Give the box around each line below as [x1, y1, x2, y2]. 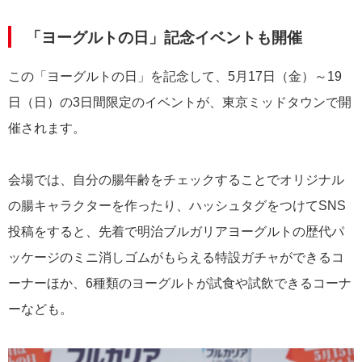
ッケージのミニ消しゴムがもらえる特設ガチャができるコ [8, 250, 344, 264]
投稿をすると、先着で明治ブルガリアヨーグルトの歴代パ [8, 224, 344, 238]
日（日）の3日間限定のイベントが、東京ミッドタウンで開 [8, 95, 351, 109]
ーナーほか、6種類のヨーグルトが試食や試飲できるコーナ [8, 276, 351, 290]
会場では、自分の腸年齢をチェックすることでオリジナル [8, 172, 344, 187]
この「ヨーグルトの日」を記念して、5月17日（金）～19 [8, 69, 342, 83]
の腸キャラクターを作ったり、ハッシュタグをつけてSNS [8, 198, 346, 213]
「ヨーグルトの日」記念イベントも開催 [26, 28, 302, 46]
